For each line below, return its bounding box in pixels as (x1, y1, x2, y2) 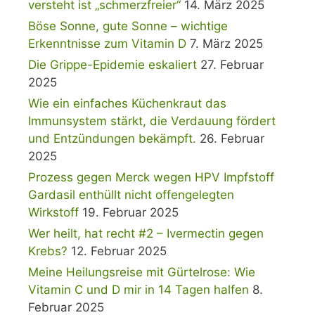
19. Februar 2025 (82, 205, 179, 220)
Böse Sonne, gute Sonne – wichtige (28, 19, 228, 34)
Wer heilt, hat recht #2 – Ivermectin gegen (28, 226, 264, 241)
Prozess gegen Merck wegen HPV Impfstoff (28, 170, 274, 185)
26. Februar (200, 131, 264, 146)
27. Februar (200, 58, 264, 72)
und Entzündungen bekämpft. (28, 131, 196, 146)
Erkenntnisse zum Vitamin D (28, 37, 186, 51)
